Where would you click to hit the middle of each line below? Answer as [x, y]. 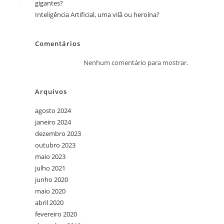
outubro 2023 [55, 145]
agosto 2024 [53, 110]
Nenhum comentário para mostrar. [136, 62]
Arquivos [51, 91]
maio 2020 [50, 191]
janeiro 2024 [53, 122]
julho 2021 [50, 168]
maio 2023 [50, 156]
